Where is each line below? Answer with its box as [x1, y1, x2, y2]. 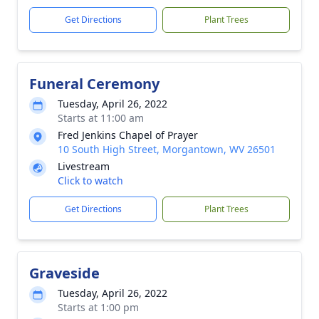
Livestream [58, 159, 110, 173]
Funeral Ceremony [29, 74, 159, 93]
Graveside [29, 263, 100, 283]
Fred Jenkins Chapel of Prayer [58, 128, 198, 142]
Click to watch [58, 174, 123, 187]
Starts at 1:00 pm [58, 300, 139, 314]
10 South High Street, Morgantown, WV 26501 [58, 142, 276, 156]
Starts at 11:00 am [58, 111, 144, 125]
